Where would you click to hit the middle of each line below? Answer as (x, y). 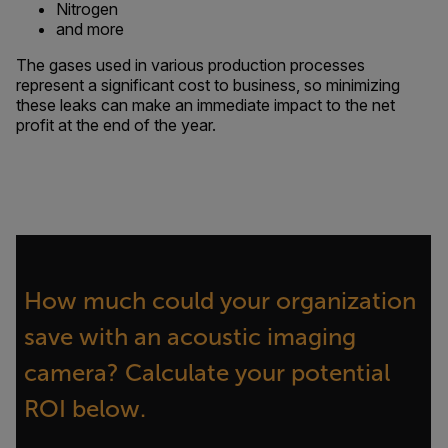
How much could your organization (220, 301)
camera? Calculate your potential (207, 373)
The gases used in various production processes (190, 65)
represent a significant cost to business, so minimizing (208, 85)
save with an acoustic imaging (190, 337)
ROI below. (85, 409)
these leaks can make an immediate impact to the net (205, 105)
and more (90, 29)
